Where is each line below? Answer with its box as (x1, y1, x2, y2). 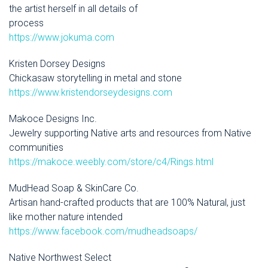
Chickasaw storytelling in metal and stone (9, 72, 182, 84)
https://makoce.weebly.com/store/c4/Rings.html (9, 156, 214, 168)
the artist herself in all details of (9, 3, 138, 15)
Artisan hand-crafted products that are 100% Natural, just (9, 197, 245, 209)
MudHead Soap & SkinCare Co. (9, 182, 139, 194)
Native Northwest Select (9, 252, 111, 264)
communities (9, 142, 63, 154)
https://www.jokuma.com (9, 32, 114, 44)
